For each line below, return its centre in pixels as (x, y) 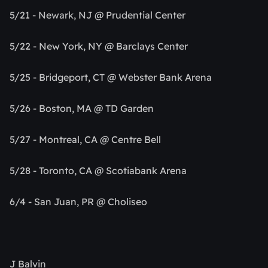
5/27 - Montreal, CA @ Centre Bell (85, 140)
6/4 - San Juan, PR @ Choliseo (78, 202)
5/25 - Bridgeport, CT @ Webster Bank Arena (111, 77)
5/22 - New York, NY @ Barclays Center (99, 46)
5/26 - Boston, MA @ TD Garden (82, 109)
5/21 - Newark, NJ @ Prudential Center (98, 15)
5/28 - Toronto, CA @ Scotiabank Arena (98, 171)
